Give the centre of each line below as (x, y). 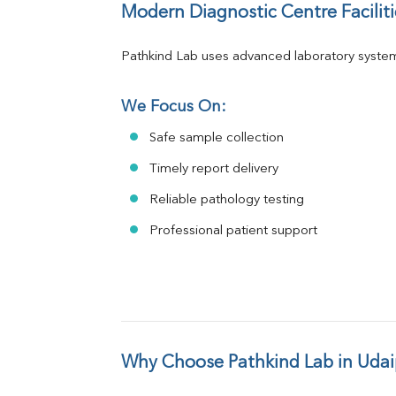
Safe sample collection (217, 139)
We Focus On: (174, 107)
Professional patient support (233, 232)
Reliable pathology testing (227, 201)
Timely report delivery (214, 170)
